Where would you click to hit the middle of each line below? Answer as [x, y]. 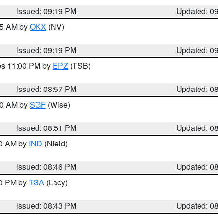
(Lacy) [56, 182]
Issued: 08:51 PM [47, 128]
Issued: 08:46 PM [47, 167]
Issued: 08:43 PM [47, 206]
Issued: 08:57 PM [47, 89]
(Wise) [58, 104]
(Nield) [55, 143]
